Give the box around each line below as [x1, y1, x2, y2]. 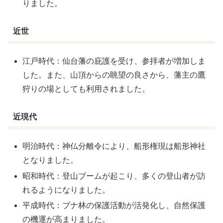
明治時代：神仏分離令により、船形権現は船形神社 [22, 142, 206, 151]
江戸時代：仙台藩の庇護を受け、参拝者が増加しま [22, 56, 206, 65]
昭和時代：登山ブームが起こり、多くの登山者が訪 [22, 171, 206, 180]
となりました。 [22, 156, 79, 165]
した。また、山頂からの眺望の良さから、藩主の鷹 [22, 70, 206, 79]
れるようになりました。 [22, 185, 111, 194]
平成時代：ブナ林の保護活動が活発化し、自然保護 [22, 201, 206, 210]
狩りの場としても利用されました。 [22, 84, 150, 93]
